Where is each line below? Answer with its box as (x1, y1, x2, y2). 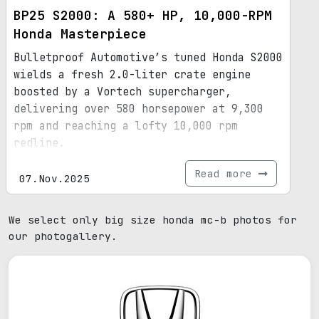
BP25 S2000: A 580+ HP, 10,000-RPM (14, 7, 272, 24)
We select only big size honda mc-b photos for (9, 213, 297, 227)
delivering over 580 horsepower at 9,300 (14, 102, 263, 117)
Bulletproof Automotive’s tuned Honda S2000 (14, 51, 283, 66)
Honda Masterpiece (14, 26, 147, 43)
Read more (194, 167, 258, 181)
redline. (14, 136, 65, 151)
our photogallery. (9, 229, 117, 244)
